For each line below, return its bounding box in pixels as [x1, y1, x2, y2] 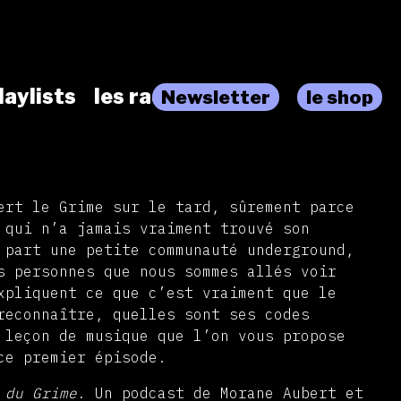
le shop [306, 85, 373, 108]
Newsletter [161, 85, 270, 108]
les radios [94, 84, 196, 110]
